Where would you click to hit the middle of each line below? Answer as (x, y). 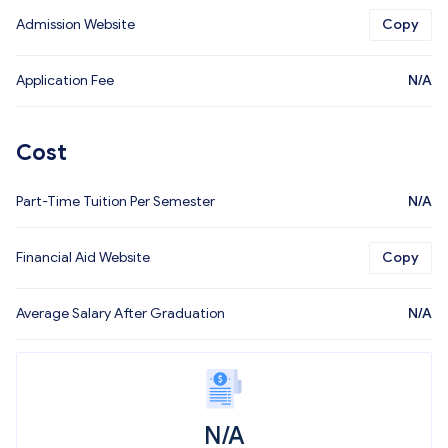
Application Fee (65, 80)
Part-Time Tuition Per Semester (116, 201)
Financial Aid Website (83, 257)
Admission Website (75, 24)
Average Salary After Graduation (120, 313)
